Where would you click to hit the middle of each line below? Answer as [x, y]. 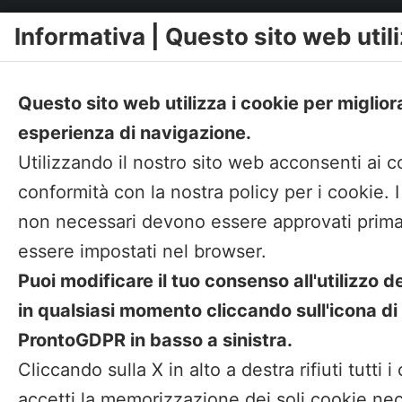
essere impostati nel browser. [142, 252]
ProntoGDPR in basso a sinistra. [155, 341]
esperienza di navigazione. [135, 133]
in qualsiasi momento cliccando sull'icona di [208, 311]
